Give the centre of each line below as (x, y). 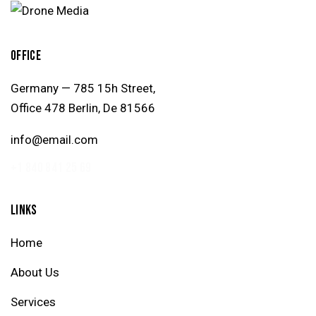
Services (33, 302)
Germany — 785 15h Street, (83, 88)
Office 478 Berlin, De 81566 (83, 108)
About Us (35, 272)
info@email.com (54, 139)
